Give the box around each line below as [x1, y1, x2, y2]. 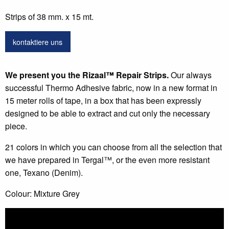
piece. [5, 120, 27, 132]
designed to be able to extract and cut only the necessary [5, 107, 210, 119]
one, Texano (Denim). [5, 166, 83, 178]
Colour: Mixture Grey [5, 187, 80, 199]
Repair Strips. [114, 68, 171, 81]
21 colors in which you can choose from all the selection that [5, 141, 222, 153]
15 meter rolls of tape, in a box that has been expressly [5, 94, 201, 106]
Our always [171, 68, 212, 81]
